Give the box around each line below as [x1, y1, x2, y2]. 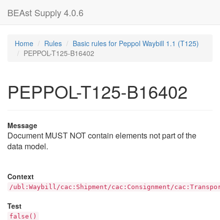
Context [7, 171, 34, 181]
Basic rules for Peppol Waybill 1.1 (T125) [73, 38, 199, 48]
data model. [7, 140, 48, 152]
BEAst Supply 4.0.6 [7, 6, 83, 19]
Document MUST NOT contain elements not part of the [7, 130, 196, 141]
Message [7, 120, 37, 130]
